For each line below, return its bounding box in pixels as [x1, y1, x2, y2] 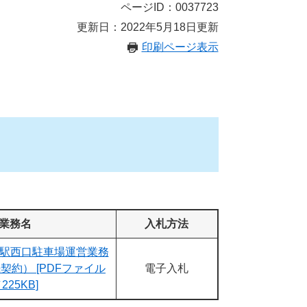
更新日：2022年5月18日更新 [76, 21, 219, 33]
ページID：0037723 [120, 1, 219, 13]
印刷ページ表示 [141, 41, 219, 53]
